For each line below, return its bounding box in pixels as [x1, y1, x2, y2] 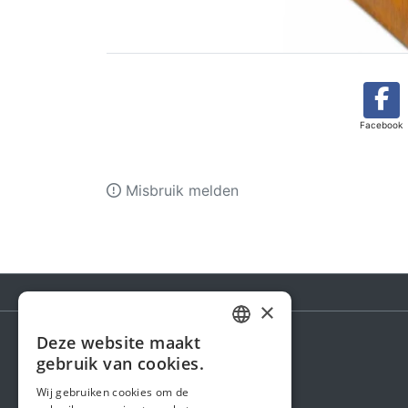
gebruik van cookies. [36, 352, 204, 374]
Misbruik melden [121, 181, 239, 199]
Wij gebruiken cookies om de [36, 384, 189, 400]
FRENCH [237, 372, 275, 385]
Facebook [360, 119, 403, 130]
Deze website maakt [36, 331, 201, 353]
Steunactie [107, 357, 208, 380]
